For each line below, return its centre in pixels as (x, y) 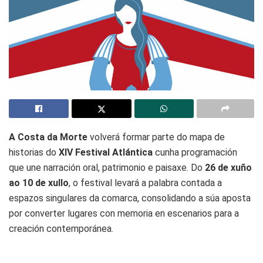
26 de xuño (228, 168)
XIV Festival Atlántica (104, 153)
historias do (33, 153)
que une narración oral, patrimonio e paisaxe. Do (107, 168)
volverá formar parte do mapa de (156, 137)
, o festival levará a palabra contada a (145, 183)
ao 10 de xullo (39, 183)
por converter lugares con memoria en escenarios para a (124, 214)
